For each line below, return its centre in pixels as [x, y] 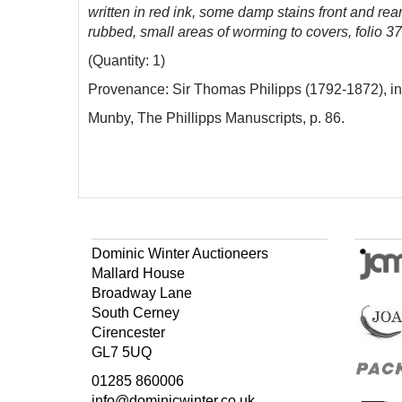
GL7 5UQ [122, 352]
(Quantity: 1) [127, 61]
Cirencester [128, 332]
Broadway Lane [142, 293]
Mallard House [138, 273]
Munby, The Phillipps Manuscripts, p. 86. [216, 118]
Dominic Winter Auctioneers [180, 253]
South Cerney [135, 313]
